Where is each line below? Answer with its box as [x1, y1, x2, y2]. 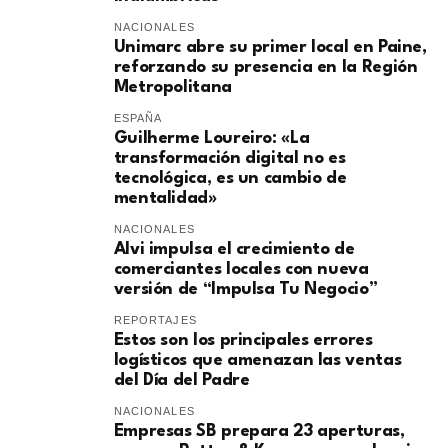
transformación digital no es [113, 150, 346, 168]
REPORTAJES [113, 314, 197, 327]
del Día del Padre [113, 372, 250, 390]
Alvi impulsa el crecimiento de [113, 241, 355, 259]
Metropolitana [113, 79, 232, 97]
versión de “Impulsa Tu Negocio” [113, 281, 378, 299]
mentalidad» [113, 190, 217, 208]
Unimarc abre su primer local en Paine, [113, 39, 427, 57]
